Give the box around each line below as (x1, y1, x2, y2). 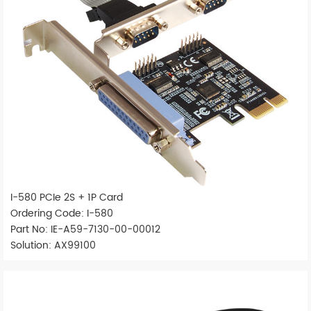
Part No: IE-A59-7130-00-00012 (10, 221, 160, 238)
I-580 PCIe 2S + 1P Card (10, 190, 123, 206)
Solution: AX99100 (10, 237, 96, 254)
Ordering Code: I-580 (10, 205, 113, 222)
